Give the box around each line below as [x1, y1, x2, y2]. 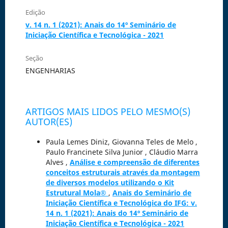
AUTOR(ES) [25, 116, 72, 128]
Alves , [45, 157, 70, 167]
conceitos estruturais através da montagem [45, 167, 200, 178]
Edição [25, 8, 45, 17]
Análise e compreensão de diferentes [69, 157, 199, 167]
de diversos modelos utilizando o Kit [45, 178, 174, 188]
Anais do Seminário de [112, 188, 191, 198]
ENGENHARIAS [25, 66, 75, 76]
